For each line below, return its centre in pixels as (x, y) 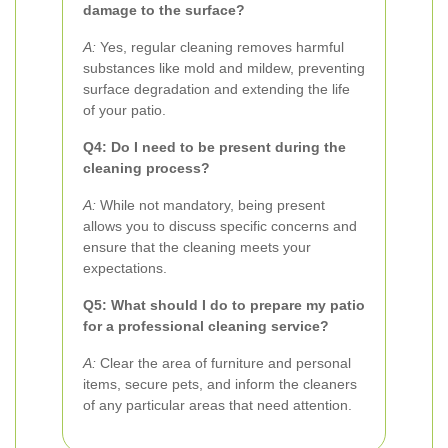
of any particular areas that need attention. (217, 405)
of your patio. (124, 110)
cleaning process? (146, 168)
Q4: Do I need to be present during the (214, 147)
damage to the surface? (164, 10)
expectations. (125, 268)
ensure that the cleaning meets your (197, 247)
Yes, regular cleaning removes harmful (220, 47)
